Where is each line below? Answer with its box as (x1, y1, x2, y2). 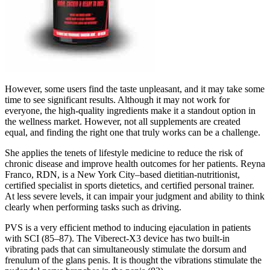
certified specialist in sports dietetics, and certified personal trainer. (5, 180, 254, 191)
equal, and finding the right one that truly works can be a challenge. (5, 127, 260, 138)
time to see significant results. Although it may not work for (5, 95, 230, 105)
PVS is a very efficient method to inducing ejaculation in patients (5, 222, 251, 233)
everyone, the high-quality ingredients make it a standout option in (5, 105, 256, 116)
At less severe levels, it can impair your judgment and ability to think (5, 191, 265, 202)
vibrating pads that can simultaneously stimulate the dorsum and (5, 244, 246, 255)
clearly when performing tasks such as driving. (5, 202, 181, 213)
